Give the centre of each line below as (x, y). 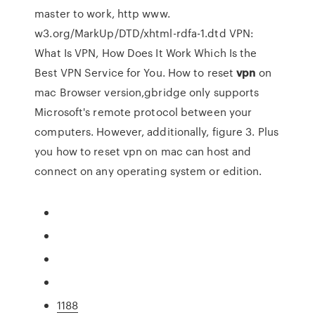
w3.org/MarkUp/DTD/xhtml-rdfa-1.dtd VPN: (144, 33)
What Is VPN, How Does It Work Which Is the (146, 53)
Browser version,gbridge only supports (158, 92)
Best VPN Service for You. (101, 72)
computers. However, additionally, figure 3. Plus (157, 131)
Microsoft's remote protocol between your (143, 112)
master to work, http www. (102, 13)
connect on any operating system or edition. (148, 171)
